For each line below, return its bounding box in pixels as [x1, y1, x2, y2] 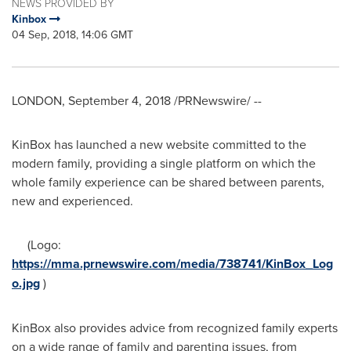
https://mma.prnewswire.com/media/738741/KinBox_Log [12, 255, 333, 273]
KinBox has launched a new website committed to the [12, 136, 306, 153]
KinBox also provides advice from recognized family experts [12, 319, 338, 336]
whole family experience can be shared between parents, [12, 173, 324, 190]
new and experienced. [12, 192, 133, 209]
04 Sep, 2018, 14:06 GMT [12, 27, 133, 42]
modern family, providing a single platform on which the [12, 154, 316, 172]
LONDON [12, 92, 62, 109]
